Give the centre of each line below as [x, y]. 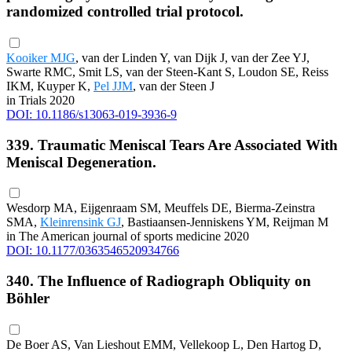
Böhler [28, 299]
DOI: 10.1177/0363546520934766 [93, 251]
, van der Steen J [174, 86]
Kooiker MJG [41, 57]
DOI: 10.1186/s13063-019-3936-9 [92, 114]
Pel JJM [113, 86]
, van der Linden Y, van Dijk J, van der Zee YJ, [192, 57]
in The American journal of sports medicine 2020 [128, 236]
